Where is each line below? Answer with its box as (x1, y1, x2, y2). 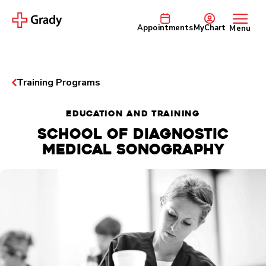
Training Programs (17, 75, 100, 89)
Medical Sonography (42, 140, 224, 159)
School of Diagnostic (37, 124, 229, 144)
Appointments (137, 22, 194, 33)
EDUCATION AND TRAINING (66, 107, 200, 119)
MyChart (193, 22, 226, 33)
